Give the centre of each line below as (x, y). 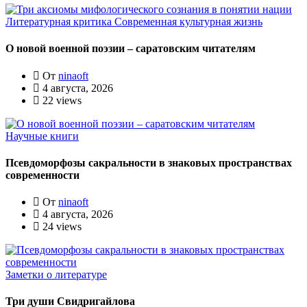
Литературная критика (60, 21)
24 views (61, 227)
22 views (61, 100)
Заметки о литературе (56, 275)
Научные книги (42, 136)
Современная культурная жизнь (188, 21)
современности (42, 175)
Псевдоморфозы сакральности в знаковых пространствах (149, 162)
